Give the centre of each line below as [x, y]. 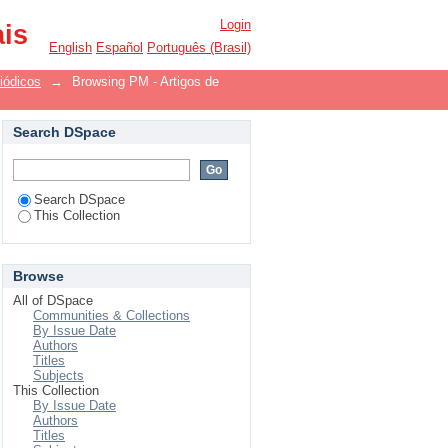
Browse [38, 276]
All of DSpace [53, 300]
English [70, 47]
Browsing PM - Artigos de [145, 81]
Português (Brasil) [199, 47]
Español [119, 47]
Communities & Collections [111, 315]
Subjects [58, 375]
